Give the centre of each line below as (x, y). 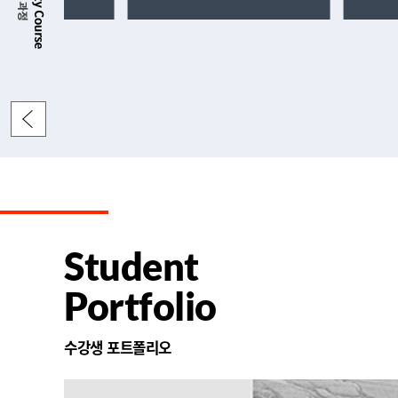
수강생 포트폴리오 (118, 347)
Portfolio (140, 306)
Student (131, 266)
